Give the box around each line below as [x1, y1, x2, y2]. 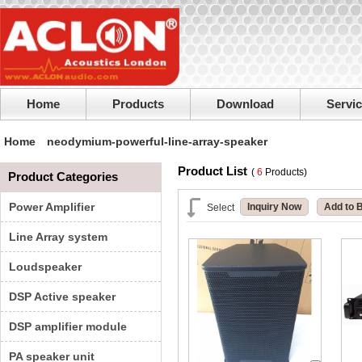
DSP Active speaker [9, 290, 116, 303]
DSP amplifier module [9, 320, 127, 333]
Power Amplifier [9, 200, 95, 213]
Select [207, 202, 234, 213]
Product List [178, 164, 247, 178]
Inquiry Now [247, 201, 301, 213]
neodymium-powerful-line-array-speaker [47, 135, 267, 148]
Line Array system [9, 230, 107, 243]
